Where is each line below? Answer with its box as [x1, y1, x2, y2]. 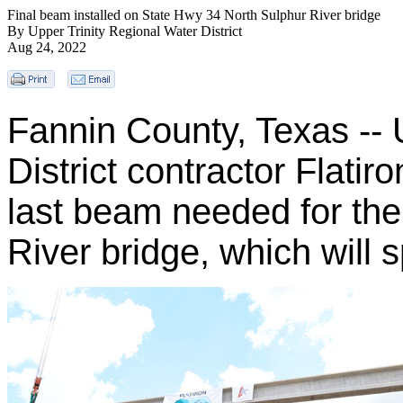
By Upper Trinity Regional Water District [7, 23, 242, 39]
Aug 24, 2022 [7, 40, 86, 55]
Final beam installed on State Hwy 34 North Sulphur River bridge [7, 7, 381, 22]
